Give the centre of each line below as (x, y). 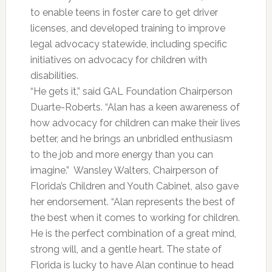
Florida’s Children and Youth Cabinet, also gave (134, 186)
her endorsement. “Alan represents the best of (132, 202)
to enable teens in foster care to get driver (124, 12)
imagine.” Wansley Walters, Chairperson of (124, 170)
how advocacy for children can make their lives (135, 123)
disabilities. (54, 76)
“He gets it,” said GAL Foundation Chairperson (131, 91)
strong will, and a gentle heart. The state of (126, 249)
